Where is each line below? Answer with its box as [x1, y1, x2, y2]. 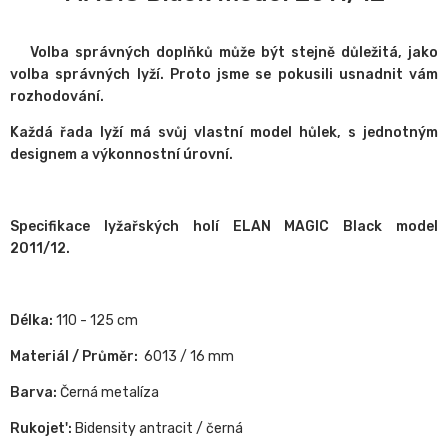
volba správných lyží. [10, 66, 170, 84]
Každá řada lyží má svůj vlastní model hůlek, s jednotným [10, 124, 438, 142]
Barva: [10, 384, 57, 402]
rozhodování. [10, 88, 104, 106]
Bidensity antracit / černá [72, 420, 243, 438]
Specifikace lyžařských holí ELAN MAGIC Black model [10, 218, 438, 236]
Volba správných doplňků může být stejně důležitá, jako [30, 44, 438, 62]
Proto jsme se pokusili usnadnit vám [169, 66, 438, 84]
